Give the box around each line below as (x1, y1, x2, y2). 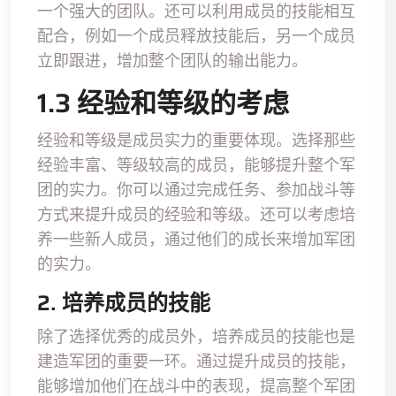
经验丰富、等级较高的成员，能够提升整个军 (37, 154, 355, 175)
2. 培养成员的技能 (37, 286, 210, 320)
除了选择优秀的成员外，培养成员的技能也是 (37, 325, 355, 346)
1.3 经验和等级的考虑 (37, 81, 289, 124)
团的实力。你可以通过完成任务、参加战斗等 (37, 179, 355, 200)
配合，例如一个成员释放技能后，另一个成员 (37, 25, 355, 46)
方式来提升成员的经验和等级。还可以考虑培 (37, 203, 355, 225)
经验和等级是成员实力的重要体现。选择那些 (37, 129, 355, 150)
